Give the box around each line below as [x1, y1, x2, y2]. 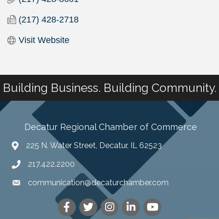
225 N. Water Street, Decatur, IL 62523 [26, 141, 162, 151]
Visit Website [18, 35, 69, 45]
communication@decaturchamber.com [28, 178, 169, 188]
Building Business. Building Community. [2, 81, 217, 95]
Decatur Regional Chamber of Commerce [22, 122, 197, 132]
